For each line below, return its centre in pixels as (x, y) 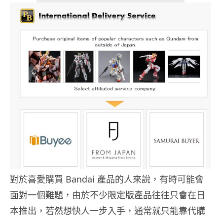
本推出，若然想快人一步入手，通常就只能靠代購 (108, 210)
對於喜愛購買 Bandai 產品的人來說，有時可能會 (107, 179)
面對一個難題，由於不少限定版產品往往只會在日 (108, 195)
